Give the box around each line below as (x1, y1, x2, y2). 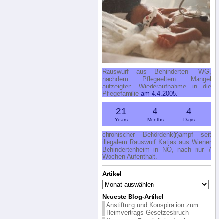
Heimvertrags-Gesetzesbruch (106, 208, 189, 216)
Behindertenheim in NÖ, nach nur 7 (102, 145, 211, 153)
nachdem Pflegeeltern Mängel (102, 75, 211, 83)
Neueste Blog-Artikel (102, 193, 164, 200)
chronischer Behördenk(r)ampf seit (102, 131, 211, 138)
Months (147, 116, 164, 122)
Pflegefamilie (102, 89, 139, 97)
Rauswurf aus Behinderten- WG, (102, 67, 211, 75)
